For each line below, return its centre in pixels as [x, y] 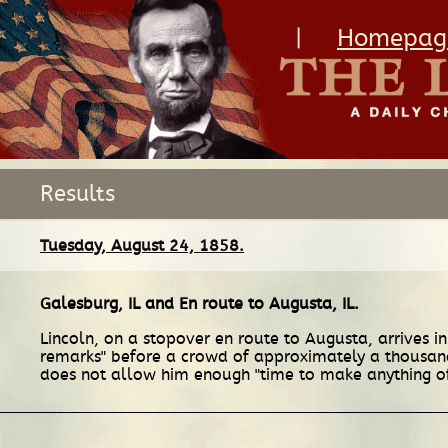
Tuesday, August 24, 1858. [142, 245]
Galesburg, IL [90, 303]
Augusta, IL [311, 303]
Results [77, 193]
